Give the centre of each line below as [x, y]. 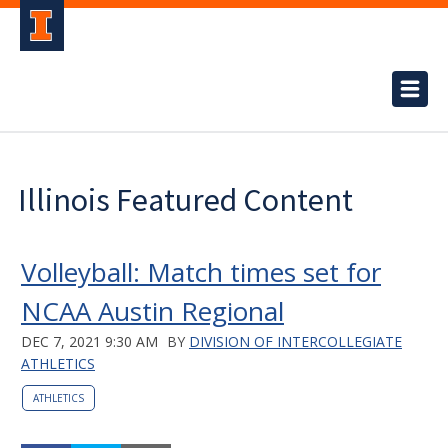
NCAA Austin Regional [152, 311]
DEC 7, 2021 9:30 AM [89, 341]
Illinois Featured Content [185, 200]
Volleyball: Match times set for [201, 272]
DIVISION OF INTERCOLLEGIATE [295, 341]
